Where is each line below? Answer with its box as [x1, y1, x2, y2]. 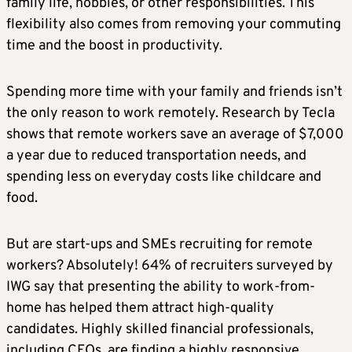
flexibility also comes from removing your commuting [6, 16, 341, 35]
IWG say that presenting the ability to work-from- [6, 278, 315, 297]
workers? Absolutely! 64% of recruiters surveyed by [6, 257, 333, 276]
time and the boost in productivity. [6, 37, 222, 56]
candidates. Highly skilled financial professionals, [6, 321, 313, 339]
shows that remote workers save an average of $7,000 [6, 126, 344, 145]
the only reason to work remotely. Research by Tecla [6, 104, 335, 123]
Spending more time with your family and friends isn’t [6, 83, 343, 102]
